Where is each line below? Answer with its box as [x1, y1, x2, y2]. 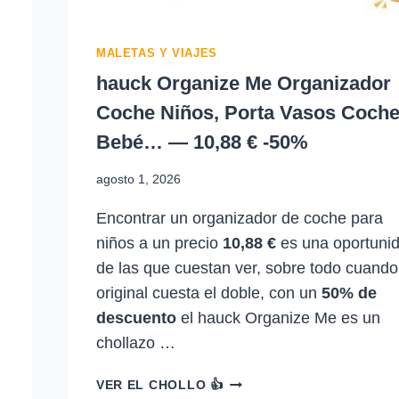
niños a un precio [95, 234, 223, 253]
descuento [95, 309, 176, 328]
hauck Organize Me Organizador [95, 71, 391, 94]
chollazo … [95, 334, 175, 353]
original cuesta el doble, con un [95, 284, 322, 303]
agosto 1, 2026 [95, 172, 181, 187]
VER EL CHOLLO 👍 [95, 378, 224, 393]
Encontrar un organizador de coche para [95, 209, 383, 228]
